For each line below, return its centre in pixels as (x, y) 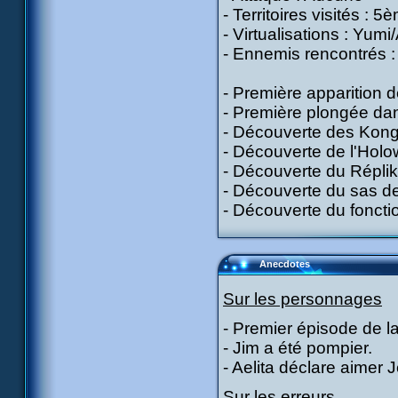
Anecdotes (285, 264)
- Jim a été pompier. (298, 348)
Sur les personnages (302, 299)
